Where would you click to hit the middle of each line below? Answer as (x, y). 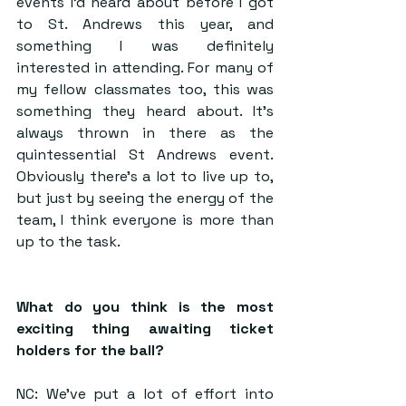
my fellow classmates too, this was (145, 89)
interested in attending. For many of (145, 68)
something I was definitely (145, 46)
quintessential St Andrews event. (145, 155)
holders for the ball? (90, 350)
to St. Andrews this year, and (145, 24)
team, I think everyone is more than (145, 220)
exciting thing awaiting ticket (145, 329)
